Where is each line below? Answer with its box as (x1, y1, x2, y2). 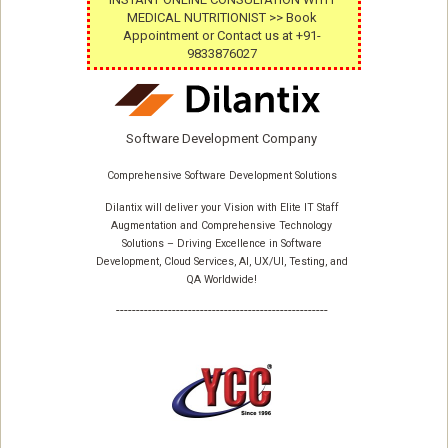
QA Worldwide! (186, 273, 257, 287)
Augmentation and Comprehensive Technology (111, 219, 332, 233)
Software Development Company (126, 131, 317, 147)
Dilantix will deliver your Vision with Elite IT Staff (104, 201, 339, 215)
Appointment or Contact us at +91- (122, 28, 321, 44)
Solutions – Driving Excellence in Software (121, 237, 322, 251)
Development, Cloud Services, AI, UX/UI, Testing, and (95, 255, 348, 269)
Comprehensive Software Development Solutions (106, 169, 337, 183)
